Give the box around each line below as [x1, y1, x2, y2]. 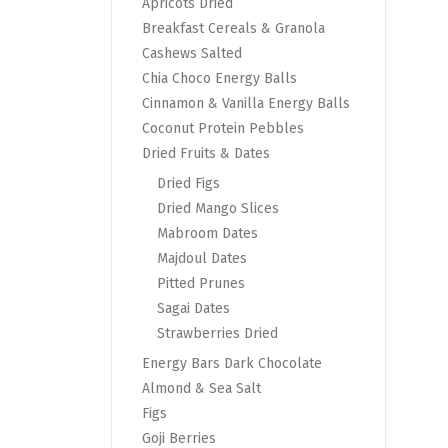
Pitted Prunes [157, 275, 245, 293]
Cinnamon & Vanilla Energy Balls [142, 95, 350, 113]
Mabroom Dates [157, 225, 258, 243]
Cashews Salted [142, 45, 242, 63]
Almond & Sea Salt [142, 380, 261, 398]
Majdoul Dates [157, 250, 247, 268]
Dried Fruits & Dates [142, 145, 270, 163]
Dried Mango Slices [157, 200, 279, 218]
